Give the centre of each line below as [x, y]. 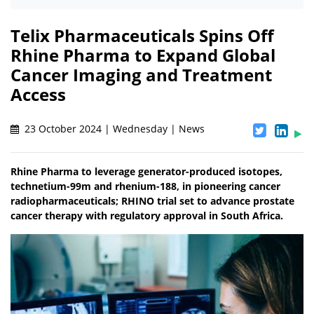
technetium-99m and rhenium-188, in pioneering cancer [145, 186]
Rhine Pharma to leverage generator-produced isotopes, [146, 172]
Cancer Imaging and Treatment [141, 75]
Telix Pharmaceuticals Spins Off [142, 36]
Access [38, 95]
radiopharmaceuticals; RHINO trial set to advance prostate [152, 201]
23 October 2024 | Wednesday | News [113, 129]
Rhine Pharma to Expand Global [143, 55]
